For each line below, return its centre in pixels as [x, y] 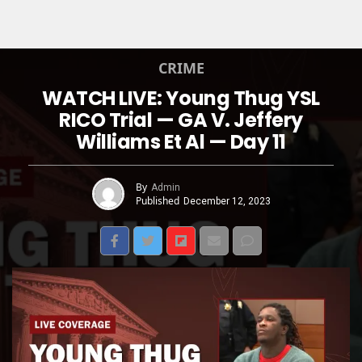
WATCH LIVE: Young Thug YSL [181, 98]
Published [157, 200]
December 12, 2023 [227, 201]
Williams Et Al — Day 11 [181, 142]
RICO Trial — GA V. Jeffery [181, 120]
